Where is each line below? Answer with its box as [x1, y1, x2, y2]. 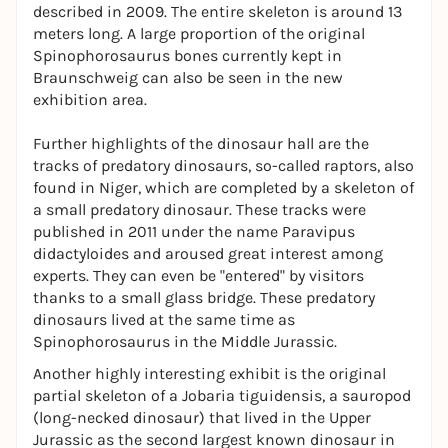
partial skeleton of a [33, 386, 182, 405]
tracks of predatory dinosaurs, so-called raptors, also [33, 156, 414, 175]
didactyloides [33, 244, 129, 263]
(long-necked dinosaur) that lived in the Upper [33, 408, 371, 427]
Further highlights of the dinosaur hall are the [33, 134, 369, 153]
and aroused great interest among [129, 244, 383, 263]
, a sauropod [322, 386, 411, 405]
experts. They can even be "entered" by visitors [33, 266, 364, 285]
